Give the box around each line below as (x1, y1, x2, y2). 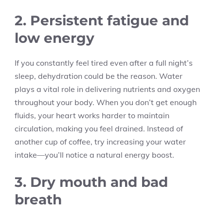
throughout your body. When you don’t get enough (15, 97, 197, 107)
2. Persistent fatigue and (15, 12, 189, 29)
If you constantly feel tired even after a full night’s (15, 58, 193, 68)
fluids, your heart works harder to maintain (15, 110, 169, 120)
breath (15, 191, 62, 208)
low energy (15, 30, 94, 46)
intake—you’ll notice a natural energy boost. (15, 150, 174, 160)
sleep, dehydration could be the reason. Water (15, 71, 182, 81)
